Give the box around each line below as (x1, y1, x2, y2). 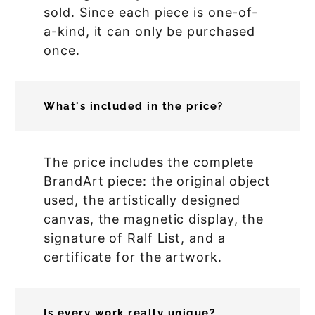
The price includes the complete (44, 155, 255, 170)
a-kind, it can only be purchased (44, 24, 256, 39)
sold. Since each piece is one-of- (44, 5, 259, 20)
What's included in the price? (44, 100, 224, 113)
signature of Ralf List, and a (44, 231, 226, 246)
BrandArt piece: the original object (44, 174, 271, 189)
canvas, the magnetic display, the (44, 212, 264, 227)
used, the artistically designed (44, 193, 241, 208)
